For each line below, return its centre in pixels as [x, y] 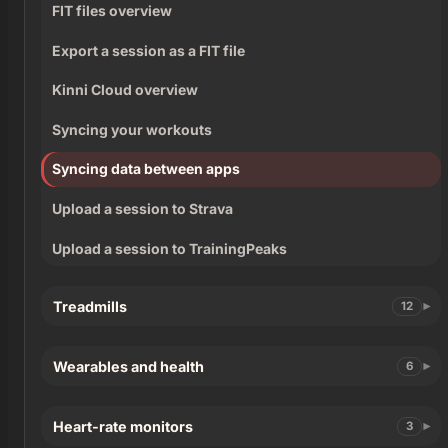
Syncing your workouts [132, 129]
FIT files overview [112, 11]
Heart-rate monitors [123, 426]
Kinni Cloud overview [125, 90]
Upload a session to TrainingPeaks [170, 248]
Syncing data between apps [146, 169]
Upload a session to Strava [143, 208]
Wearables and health [128, 366]
